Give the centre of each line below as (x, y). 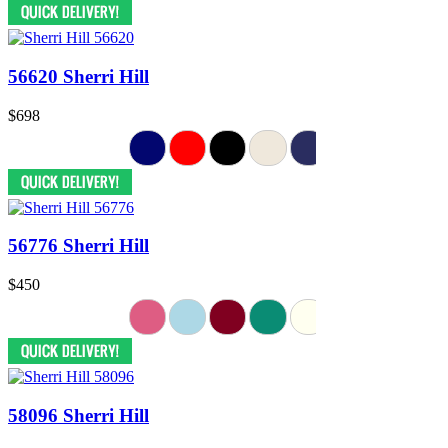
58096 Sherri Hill (78, 415)
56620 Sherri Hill (78, 77)
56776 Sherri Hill (78, 246)
